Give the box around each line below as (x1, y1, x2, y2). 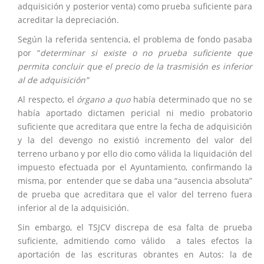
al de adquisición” (18, 74, 88, 85)
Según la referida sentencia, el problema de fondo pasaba (18, 34, 252, 45)
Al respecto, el (18, 94, 77, 105)
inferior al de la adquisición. (18, 202, 129, 213)
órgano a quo (77, 94, 131, 105)
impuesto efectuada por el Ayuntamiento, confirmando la (18, 161, 252, 173)
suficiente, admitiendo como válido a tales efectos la (18, 235, 252, 246)
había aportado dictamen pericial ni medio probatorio (18, 107, 252, 118)
